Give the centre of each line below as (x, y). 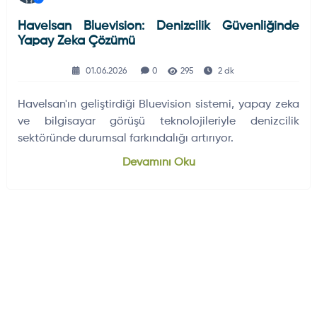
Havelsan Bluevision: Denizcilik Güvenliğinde (158, 26)
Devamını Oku (158, 162)
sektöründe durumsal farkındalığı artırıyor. (125, 138)
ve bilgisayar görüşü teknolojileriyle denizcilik (158, 121)
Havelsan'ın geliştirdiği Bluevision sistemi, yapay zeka (158, 104)
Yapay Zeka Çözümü (76, 41)
